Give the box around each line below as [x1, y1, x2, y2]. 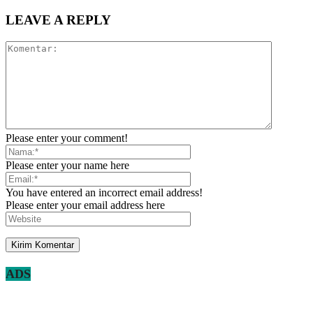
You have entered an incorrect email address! [6, 187, 203, 199]
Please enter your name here [6, 159, 129, 172]
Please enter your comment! [6, 132, 128, 145]
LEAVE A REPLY [6, 13, 111, 28]
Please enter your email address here [6, 199, 165, 212]
